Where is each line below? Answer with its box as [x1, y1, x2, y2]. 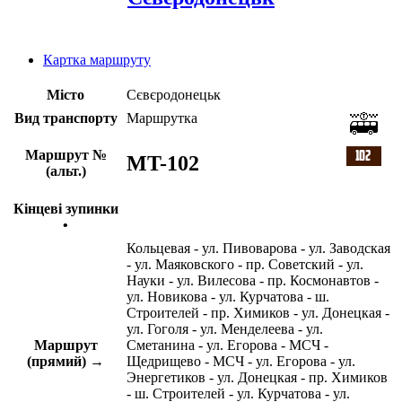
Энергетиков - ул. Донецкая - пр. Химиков [127, 370, 388, 386]
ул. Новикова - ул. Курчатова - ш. [127, 289, 329, 305]
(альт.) [45, 163, 86, 179]
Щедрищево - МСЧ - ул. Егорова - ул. [127, 354, 355, 370]
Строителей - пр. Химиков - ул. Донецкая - [127, 305, 389, 321]
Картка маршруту [43, 52, 151, 68]
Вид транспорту [13, 110, 118, 127]
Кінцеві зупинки [13, 201, 118, 217]
